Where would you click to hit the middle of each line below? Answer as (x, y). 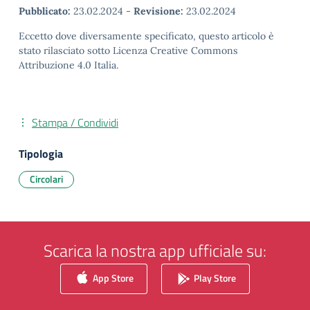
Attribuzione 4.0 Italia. (69, 65)
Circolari (46, 179)
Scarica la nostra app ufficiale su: (155, 250)
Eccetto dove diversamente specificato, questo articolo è (146, 36)
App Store (112, 277)
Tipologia (41, 154)
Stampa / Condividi (75, 122)
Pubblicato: (45, 11)
